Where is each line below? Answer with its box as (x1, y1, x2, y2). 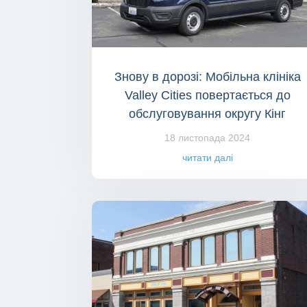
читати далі (182, 152, 233, 164)
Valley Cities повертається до (124, 88, 291, 103)
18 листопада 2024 (164, 132, 251, 144)
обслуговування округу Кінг (129, 107, 286, 121)
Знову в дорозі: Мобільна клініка (114, 70, 301, 84)
